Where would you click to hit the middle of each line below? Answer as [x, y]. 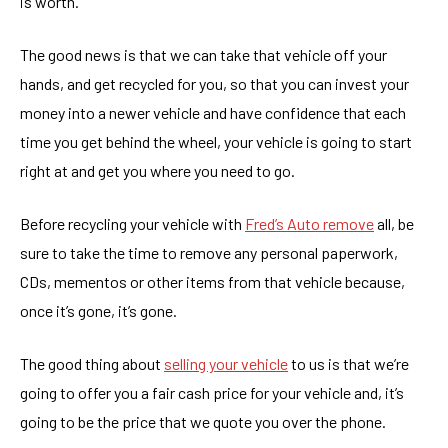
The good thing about [92, 363]
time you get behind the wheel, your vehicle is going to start [216, 141]
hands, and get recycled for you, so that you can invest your [214, 83]
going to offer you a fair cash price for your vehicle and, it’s [212, 392]
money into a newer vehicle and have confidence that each [213, 112]
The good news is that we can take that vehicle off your [203, 54]
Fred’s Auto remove [309, 223]
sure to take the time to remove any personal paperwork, [209, 252]
